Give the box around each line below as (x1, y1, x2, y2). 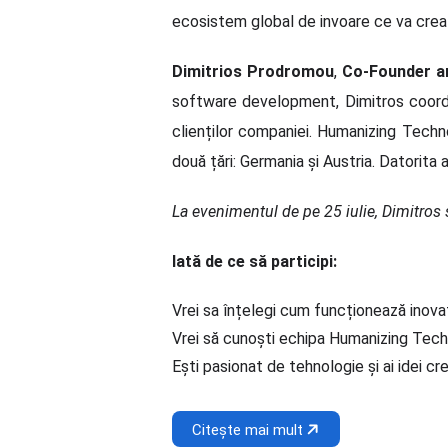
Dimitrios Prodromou (172, 62, 334, 82)
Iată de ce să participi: (172, 252, 337, 272)
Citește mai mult (192, 421, 307, 440)
